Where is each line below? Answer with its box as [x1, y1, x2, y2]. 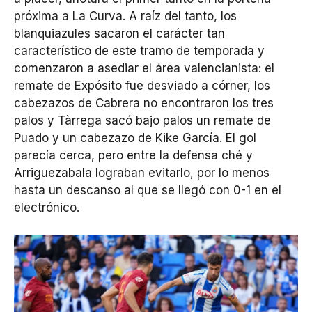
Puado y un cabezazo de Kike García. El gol [14, 131, 256, 146]
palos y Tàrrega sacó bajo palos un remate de [14, 114, 271, 128]
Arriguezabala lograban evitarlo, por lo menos [14, 166, 270, 180]
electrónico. [14, 201, 79, 215]
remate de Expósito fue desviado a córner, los [14, 79, 270, 93]
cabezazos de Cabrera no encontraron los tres [14, 96, 274, 111]
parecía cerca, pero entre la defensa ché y [14, 148, 253, 163]
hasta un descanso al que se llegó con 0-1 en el [14, 183, 281, 198]
